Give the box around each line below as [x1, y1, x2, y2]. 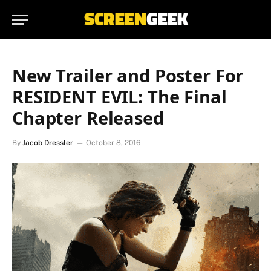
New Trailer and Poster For [12, 64, 244, 87]
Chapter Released [12, 106, 164, 129]
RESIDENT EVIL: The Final [12, 85, 227, 108]
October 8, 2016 [86, 139, 140, 147]
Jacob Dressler [22, 139, 73, 147]
